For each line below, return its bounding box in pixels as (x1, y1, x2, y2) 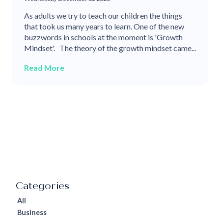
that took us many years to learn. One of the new (24, 21, 184, 31)
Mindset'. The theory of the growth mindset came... (24, 43, 196, 53)
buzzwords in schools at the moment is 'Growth (24, 32, 183, 42)
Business (17, 208, 47, 217)
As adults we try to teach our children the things (24, 10, 182, 20)
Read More (24, 62, 64, 72)
